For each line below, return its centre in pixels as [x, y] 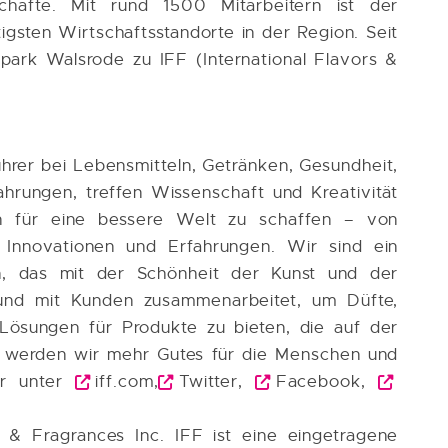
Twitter [208, 381]
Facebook [318, 381]
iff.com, [127, 381]
